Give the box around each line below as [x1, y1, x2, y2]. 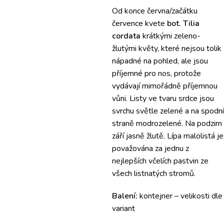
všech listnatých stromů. [112, 168, 195, 179]
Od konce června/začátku [112, 5, 197, 16]
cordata [112, 30, 140, 41]
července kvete [112, 18, 167, 29]
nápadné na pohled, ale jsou [112, 55, 208, 66]
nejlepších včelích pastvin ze [112, 155, 208, 166]
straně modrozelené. [112, 118, 183, 129]
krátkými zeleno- [140, 30, 200, 41]
